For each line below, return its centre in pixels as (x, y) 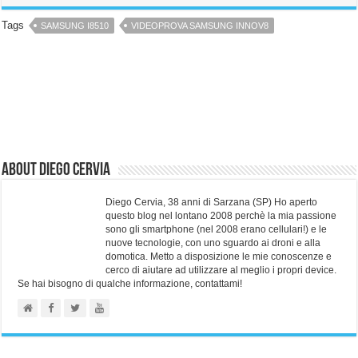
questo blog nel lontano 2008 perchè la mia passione (221, 216)
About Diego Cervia (56, 171)
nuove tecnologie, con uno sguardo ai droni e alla (213, 243)
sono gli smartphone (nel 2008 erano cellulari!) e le (217, 229)
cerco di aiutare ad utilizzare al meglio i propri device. (221, 270)
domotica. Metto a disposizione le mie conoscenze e (219, 257)
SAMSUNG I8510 (75, 26)
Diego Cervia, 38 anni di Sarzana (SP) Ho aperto (212, 202)
